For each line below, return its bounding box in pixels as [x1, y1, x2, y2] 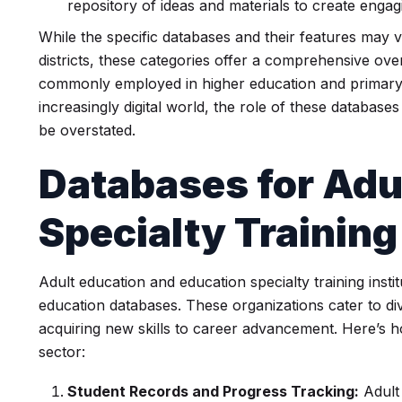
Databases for [39, 160, 323, 208]
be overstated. [39, 121, 136, 139]
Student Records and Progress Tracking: [67, 382, 360, 400]
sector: [39, 343, 86, 361]
